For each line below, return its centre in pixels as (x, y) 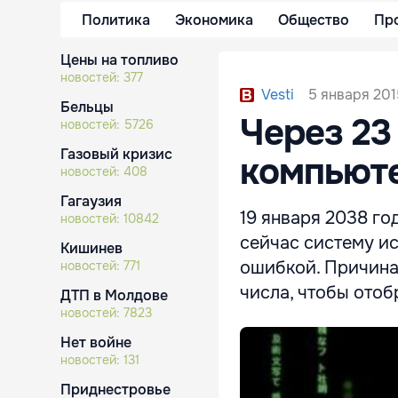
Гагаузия (91, 201)
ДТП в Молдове (114, 295)
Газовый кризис (116, 154)
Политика (116, 20)
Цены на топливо (119, 60)
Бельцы (87, 107)
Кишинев (92, 248)
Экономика (214, 20)
